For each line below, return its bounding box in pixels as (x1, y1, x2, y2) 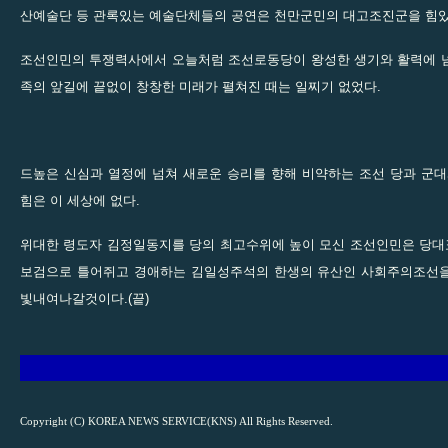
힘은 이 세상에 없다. (20, 192, 140, 208)
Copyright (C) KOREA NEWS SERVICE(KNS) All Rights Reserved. (20, 415, 333, 427)
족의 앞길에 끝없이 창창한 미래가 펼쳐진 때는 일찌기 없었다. (20, 78, 381, 94)
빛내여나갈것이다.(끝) (20, 290, 149, 306)
